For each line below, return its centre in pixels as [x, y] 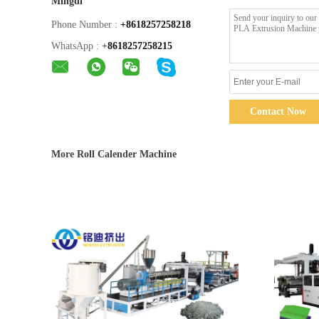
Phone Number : [84, 25]
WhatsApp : [75, 46]
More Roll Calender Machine [114, 154]
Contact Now [278, 111]
